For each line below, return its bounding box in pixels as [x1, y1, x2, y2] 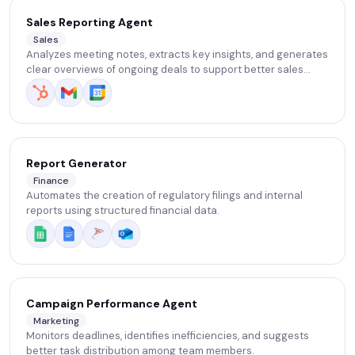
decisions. [26, 78, 76, 92]
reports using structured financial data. [26, 204, 219, 218]
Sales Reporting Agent [26, 15, 153, 29]
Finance [33, 174, 69, 187]
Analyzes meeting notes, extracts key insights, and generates [26, 48, 328, 62]
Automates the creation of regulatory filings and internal [26, 189, 303, 203]
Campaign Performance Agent [26, 296, 197, 311]
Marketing [33, 314, 79, 327]
